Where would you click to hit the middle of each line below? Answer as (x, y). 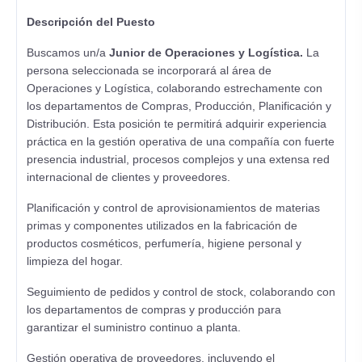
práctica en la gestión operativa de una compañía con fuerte (181, 141)
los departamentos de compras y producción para (154, 309)
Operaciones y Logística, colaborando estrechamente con (175, 88)
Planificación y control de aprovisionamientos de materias (173, 208)
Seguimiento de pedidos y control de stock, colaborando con (181, 292)
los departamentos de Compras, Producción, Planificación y (179, 106)
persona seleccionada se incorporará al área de (149, 70)
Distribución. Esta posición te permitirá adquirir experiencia (177, 124)
